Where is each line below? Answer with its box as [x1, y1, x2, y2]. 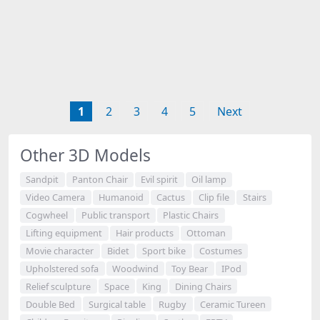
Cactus [156, 191, 186, 204]
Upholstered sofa [26, 261, 99, 275]
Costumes [199, 244, 242, 258]
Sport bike [142, 244, 186, 258]
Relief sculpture [26, 279, 91, 293]
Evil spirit [141, 173, 179, 186]
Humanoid [98, 191, 144, 204]
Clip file [198, 191, 229, 204]
